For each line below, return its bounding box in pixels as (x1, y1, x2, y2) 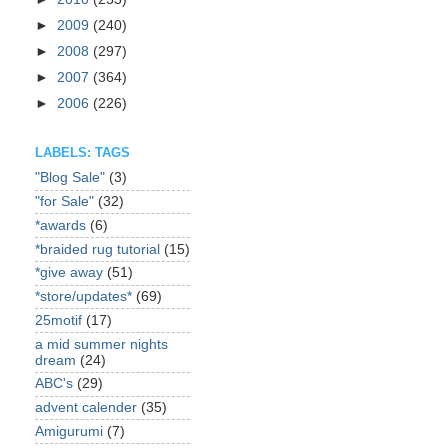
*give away (35, 265, 103, 281)
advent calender (35, 400, 137, 415)
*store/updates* (35, 289, 132, 304)
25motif (35, 312, 82, 328)
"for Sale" (35, 194, 94, 209)
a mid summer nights (35, 336, 168, 352)
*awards (35, 217, 86, 233)
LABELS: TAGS (35, 145, 130, 161)
